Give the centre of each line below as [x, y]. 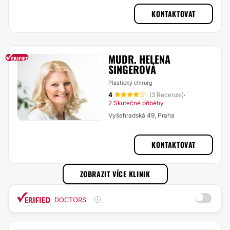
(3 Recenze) [167, 95]
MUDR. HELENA [139, 59]
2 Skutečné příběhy [136, 103]
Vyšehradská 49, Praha [141, 115]
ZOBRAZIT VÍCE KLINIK [115, 174]
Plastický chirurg [130, 83]
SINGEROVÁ [132, 69]
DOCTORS [70, 200]
